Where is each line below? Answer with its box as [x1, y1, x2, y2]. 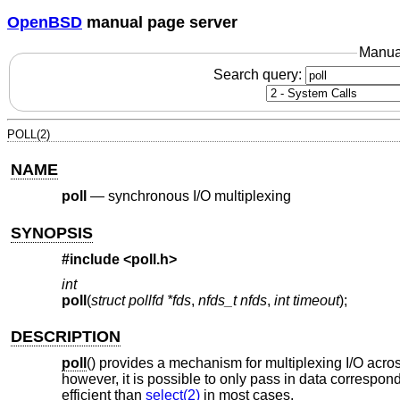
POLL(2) [7, 127, 50, 141]
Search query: [212, 66, 305, 82]
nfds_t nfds [197, 292, 267, 308]
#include [61, 252, 123, 268]
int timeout [273, 292, 339, 308]
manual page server [82, 12, 237, 31]
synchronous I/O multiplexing [107, 188, 291, 204]
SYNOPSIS [11, 223, 94, 242]
